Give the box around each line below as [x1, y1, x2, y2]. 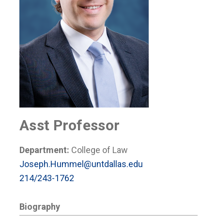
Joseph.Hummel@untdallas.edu [19, 159, 143, 169]
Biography [19, 201, 60, 212]
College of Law [71, 145, 128, 155]
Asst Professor [19, 117, 120, 134]
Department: [19, 145, 71, 155]
